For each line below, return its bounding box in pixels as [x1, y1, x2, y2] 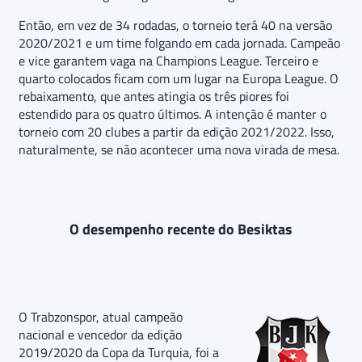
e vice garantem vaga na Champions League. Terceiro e [19, 50, 318, 70]
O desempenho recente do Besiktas [69, 217, 293, 240]
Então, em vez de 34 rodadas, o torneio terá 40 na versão [19, 15, 332, 35]
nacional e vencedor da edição [19, 324, 182, 344]
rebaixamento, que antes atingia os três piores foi [19, 86, 289, 106]
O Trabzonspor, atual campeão [19, 306, 183, 326]
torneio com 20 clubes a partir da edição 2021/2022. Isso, [19, 121, 335, 141]
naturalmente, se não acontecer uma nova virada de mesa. [19, 139, 339, 159]
